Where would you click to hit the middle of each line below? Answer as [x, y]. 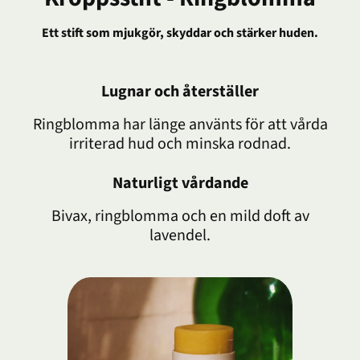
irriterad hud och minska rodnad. [180, 144]
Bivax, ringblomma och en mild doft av [180, 216]
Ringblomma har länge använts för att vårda [180, 125]
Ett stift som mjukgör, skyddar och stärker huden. [180, 33]
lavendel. [180, 235]
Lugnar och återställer [180, 92]
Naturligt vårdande [180, 183]
